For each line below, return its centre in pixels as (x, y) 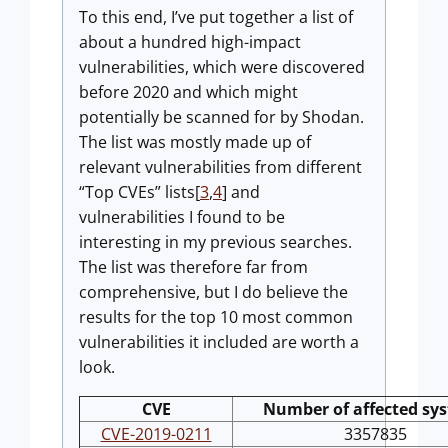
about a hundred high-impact (190, 42)
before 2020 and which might (188, 92)
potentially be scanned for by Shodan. (221, 117)
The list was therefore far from (193, 267)
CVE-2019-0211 (156, 434)
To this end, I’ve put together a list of (216, 17)
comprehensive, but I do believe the (213, 292)
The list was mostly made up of (195, 142)
